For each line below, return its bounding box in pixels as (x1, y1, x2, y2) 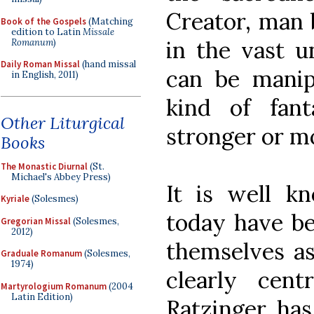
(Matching (86, 15, 133, 27)
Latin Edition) (11, 290, 73, 303)
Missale (83, 25, 114, 38)
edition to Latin (11, 25, 83, 38)
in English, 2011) (11, 69, 78, 81)
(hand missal (80, 58, 136, 70)
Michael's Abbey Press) (11, 170, 111, 183)
